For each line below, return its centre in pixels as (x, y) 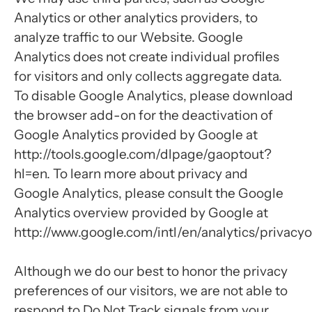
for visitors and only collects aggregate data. (148, 76)
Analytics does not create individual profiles (147, 57)
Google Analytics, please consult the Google (149, 193)
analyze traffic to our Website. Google (128, 37)
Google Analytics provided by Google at (136, 135)
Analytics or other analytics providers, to (136, 18)
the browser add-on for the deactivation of (143, 115)
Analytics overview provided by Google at (141, 213)
